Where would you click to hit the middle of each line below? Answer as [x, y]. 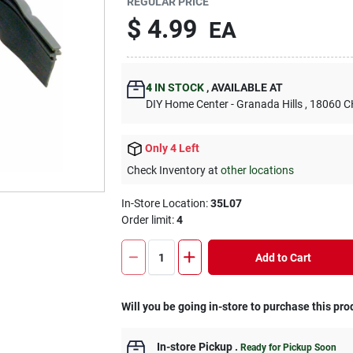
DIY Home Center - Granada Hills [225, 104]
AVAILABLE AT [246, 87]
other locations [258, 171]
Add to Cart [283, 257]
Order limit [147, 220]
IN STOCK [178, 87]
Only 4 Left [173, 148]
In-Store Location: [166, 204]
